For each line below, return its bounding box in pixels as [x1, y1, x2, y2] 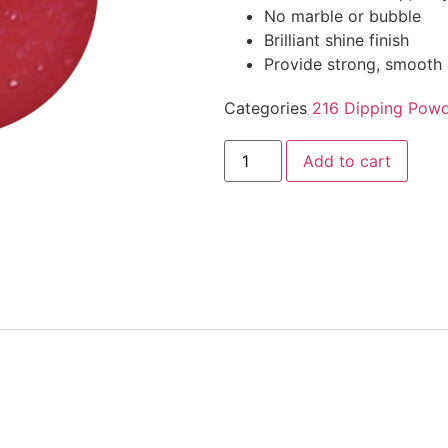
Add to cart [303, 150, 392, 171]
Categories [224, 97, 307, 118]
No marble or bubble [264, 5, 421, 26]
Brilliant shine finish [264, 29, 409, 50]
